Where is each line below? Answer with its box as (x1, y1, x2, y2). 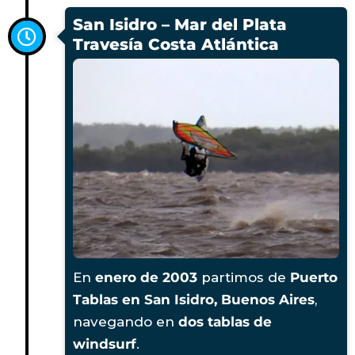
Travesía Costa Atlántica (73, 34, 279, 54)
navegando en (73, 313, 178, 330)
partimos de (197, 269, 290, 285)
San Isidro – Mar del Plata (73, 14, 287, 34)
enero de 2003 (95, 269, 197, 285)
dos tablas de (178, 313, 272, 330)
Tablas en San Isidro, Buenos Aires (73, 291, 315, 307)
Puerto (290, 269, 338, 285)
